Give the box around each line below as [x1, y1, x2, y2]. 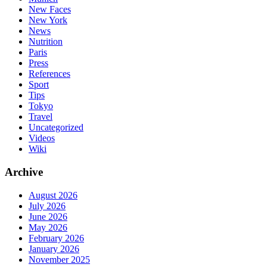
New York [29, 15, 67, 26]
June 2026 [29, 211, 67, 222]
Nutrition [29, 36, 63, 47]
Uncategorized [29, 122, 83, 133]
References [29, 69, 70, 79]
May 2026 [29, 222, 67, 232]
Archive [5, 165, 43, 178]
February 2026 [29, 232, 84, 243]
